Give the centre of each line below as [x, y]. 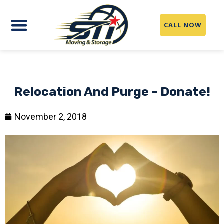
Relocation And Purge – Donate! [112, 92]
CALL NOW [183, 25]
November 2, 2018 [51, 117]
